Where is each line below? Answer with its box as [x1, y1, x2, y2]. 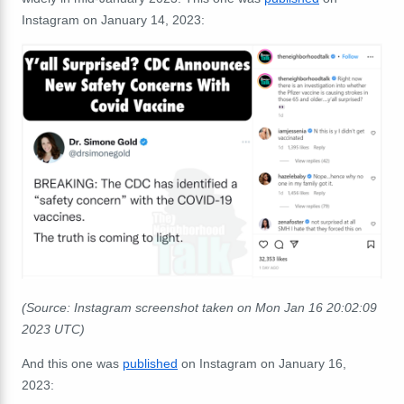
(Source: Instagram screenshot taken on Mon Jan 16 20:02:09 [22, 299, 377, 315]
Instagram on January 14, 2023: [22, 13, 205, 28]
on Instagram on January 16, [178, 355, 346, 371]
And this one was [22, 355, 123, 371]
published [123, 355, 178, 371]
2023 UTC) [22, 321, 85, 336]
